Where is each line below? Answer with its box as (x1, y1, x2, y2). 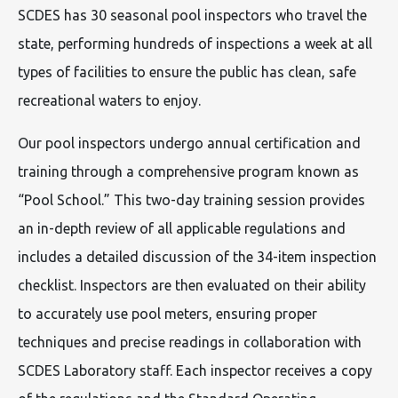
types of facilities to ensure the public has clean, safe (18, 64, 356, 80)
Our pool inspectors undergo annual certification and (18, 135, 361, 151)
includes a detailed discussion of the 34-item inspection (18, 249, 377, 265)
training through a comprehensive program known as (18, 163, 359, 179)
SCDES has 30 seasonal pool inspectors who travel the (18, 7, 367, 23)
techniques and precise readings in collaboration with (18, 334, 362, 350)
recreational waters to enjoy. (18, 92, 204, 108)
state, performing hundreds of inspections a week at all (18, 36, 372, 52)
